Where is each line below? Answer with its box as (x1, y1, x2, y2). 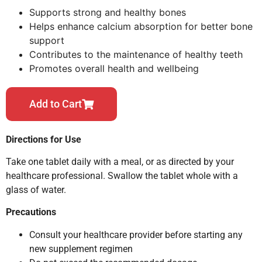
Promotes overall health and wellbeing (29, 62, 199, 74)
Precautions (6, 206, 56, 218)
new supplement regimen (29, 243, 133, 254)
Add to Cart (29, 97, 82, 110)
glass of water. (6, 184, 66, 195)
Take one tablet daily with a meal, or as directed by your (6, 156, 234, 167)
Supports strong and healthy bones (29, 6, 186, 18)
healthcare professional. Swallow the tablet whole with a (6, 170, 238, 181)
